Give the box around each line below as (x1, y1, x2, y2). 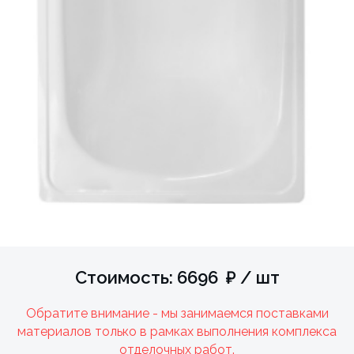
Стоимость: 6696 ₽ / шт (74, 266, 280, 288)
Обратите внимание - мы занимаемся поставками (25, 305, 329, 321)
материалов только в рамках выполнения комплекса (17, 323, 337, 339)
